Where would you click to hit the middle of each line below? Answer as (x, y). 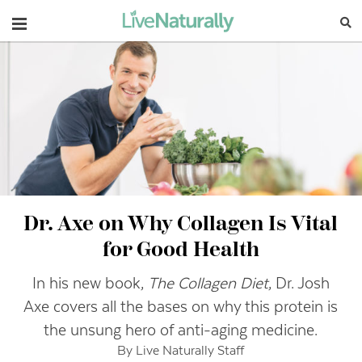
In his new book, (90, 284)
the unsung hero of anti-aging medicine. (181, 330)
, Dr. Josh (299, 284)
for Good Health (181, 251)
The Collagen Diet (208, 284)
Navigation (52, 21)
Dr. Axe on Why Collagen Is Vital (181, 225)
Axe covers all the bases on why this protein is (181, 307)
